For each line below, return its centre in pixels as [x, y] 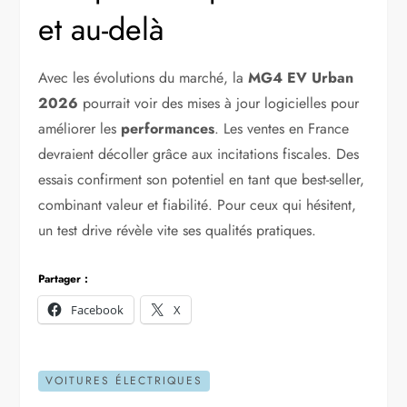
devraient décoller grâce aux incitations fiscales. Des [199, 154]
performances [168, 129]
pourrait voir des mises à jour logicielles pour [219, 104]
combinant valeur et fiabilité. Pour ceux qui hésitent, [198, 205]
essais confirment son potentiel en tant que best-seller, [202, 180]
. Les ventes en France [282, 129]
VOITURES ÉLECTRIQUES [124, 381]
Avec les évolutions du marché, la [144, 78]
